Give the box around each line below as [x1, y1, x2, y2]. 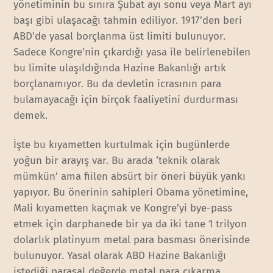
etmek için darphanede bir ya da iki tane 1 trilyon [13, 218, 247, 231]
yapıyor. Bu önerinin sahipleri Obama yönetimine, [13, 186, 249, 199]
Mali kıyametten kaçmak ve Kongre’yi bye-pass [13, 202, 233, 215]
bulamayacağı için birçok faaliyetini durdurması [13, 93, 239, 107]
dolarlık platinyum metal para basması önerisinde [13, 233, 250, 247]
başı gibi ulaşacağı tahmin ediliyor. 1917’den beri [13, 14, 243, 27]
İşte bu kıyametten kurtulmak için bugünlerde [13, 138, 230, 152]
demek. [13, 109, 48, 122]
